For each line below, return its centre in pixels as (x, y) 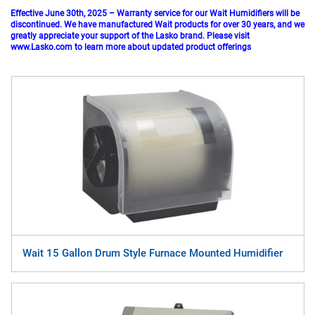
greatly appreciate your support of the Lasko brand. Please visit (130, 36)
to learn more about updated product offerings (162, 47)
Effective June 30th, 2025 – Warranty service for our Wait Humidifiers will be (155, 14)
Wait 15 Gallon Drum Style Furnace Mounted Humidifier (152, 253)
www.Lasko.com (41, 47)
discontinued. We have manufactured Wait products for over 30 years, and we (157, 25)
